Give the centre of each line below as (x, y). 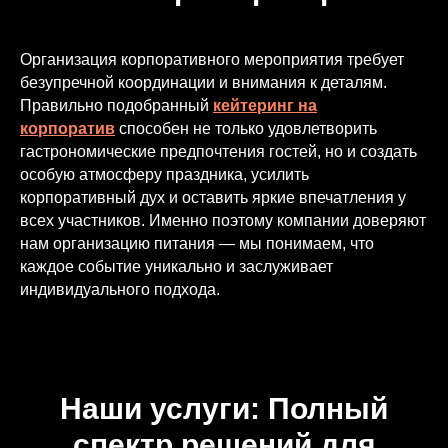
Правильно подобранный (116, 105)
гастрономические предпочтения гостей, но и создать (218, 151)
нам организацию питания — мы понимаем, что (197, 243)
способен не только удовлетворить (246, 128)
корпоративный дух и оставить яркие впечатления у (213, 197)
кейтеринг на (265, 105)
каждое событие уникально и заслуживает (176, 266)
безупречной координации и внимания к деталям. (203, 82)
